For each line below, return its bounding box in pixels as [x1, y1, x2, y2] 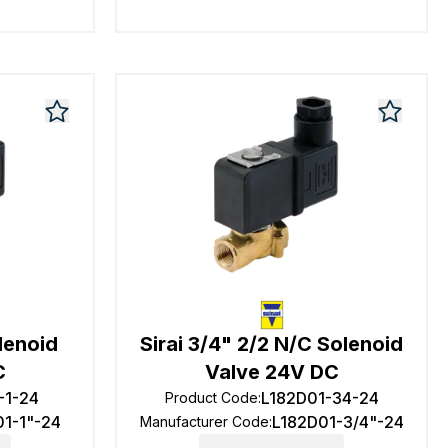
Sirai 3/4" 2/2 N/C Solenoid [140, 332, 404, 356]
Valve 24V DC [204, 360, 339, 384]
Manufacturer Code [139, 413, 269, 430]
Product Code [164, 389, 258, 406]
